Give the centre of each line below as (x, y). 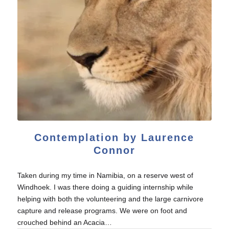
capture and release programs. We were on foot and (102, 211)
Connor (114, 151)
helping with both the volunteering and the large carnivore (110, 199)
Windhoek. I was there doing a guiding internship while (105, 187)
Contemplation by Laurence (114, 138)
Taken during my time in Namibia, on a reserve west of (105, 176)
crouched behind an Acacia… (64, 223)
